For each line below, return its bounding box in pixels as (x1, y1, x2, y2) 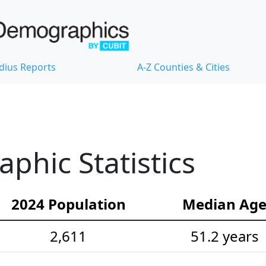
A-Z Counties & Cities (137, 61, 230, 74)
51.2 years (190, 226, 259, 246)
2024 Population (11, 194, 126, 214)
